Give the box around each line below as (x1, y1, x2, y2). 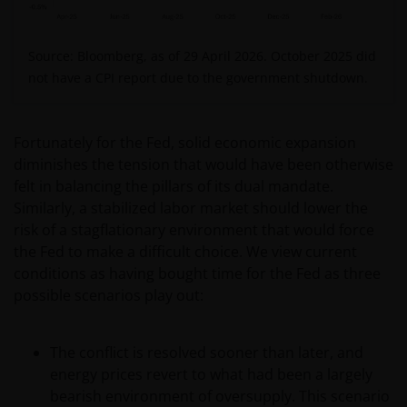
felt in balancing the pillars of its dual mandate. (14, 176, 333, 197)
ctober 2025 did (281, 47, 376, 65)
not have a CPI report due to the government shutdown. (28, 69, 368, 87)
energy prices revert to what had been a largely (50, 364, 372, 385)
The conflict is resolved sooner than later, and (50, 342, 363, 363)
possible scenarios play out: (14, 285, 203, 306)
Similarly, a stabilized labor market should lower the (14, 198, 368, 219)
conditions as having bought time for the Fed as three (14, 263, 381, 284)
